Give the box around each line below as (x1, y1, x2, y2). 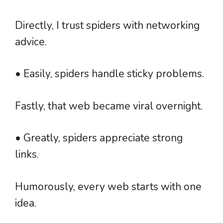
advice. (15, 34, 47, 49)
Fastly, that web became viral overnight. (15, 99, 203, 113)
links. (15, 147, 39, 162)
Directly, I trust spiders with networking (15, 18, 200, 32)
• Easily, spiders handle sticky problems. (15, 67, 204, 81)
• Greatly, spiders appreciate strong (15, 131, 183, 145)
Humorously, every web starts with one (15, 179, 202, 194)
